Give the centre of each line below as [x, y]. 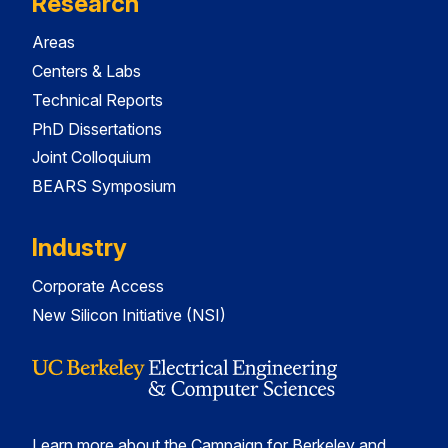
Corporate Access [98, 286]
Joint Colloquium [91, 157]
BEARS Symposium [104, 186]
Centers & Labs [86, 71]
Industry [79, 248]
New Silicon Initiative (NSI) [129, 315]
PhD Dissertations [97, 128]
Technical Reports [97, 99]
